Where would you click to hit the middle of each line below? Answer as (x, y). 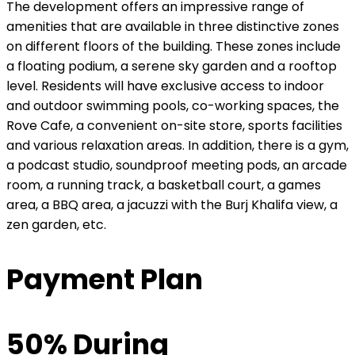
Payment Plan (105, 279)
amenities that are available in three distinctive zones (173, 27)
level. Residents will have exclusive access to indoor (165, 86)
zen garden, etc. (56, 225)
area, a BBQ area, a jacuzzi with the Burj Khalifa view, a (172, 205)
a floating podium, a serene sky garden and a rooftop (172, 67)
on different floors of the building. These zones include (174, 47)
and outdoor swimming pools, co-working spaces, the (173, 106)
